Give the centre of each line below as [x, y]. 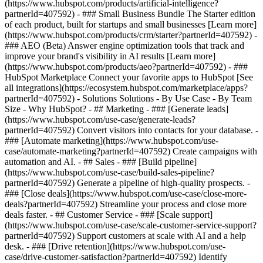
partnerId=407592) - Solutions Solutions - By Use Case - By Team [128, 98]
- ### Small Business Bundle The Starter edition [166, 14]
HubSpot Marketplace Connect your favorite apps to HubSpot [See [129, 77]
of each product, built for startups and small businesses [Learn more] [131, 24]
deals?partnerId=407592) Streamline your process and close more [126, 204]
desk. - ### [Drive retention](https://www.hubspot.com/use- [115, 246]
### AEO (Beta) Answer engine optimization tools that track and [124, 45]
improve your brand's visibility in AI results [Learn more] [110, 56]
